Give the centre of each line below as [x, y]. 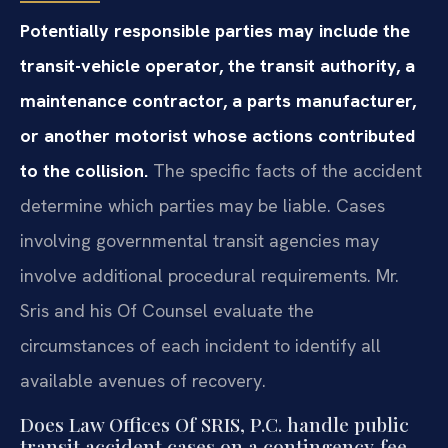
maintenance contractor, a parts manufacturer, [218, 101]
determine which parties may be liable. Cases [202, 206]
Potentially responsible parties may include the [215, 31]
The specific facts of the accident [285, 171]
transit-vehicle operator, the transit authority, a [217, 66]
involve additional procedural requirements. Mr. [209, 276]
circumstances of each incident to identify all [200, 346]
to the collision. [84, 171]
